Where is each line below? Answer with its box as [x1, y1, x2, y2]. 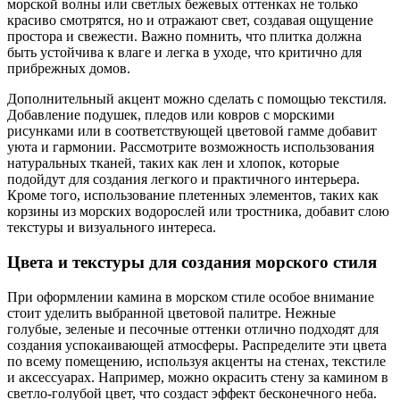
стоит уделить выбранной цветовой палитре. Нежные [7, 304, 336, 321]
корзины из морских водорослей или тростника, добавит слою [7, 204, 389, 220]
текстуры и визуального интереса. [7, 220, 216, 236]
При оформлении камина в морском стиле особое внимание [7, 288, 374, 304]
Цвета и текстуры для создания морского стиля [7, 252, 377, 271]
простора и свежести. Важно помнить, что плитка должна [7, 29, 362, 45]
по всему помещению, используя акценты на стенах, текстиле [7, 353, 386, 369]
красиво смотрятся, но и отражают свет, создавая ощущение [7, 12, 373, 29]
